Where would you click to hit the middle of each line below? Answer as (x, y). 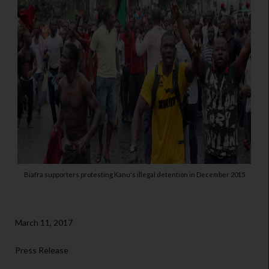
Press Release (42, 250)
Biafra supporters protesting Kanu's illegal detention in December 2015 (134, 175)
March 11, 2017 (44, 223)
